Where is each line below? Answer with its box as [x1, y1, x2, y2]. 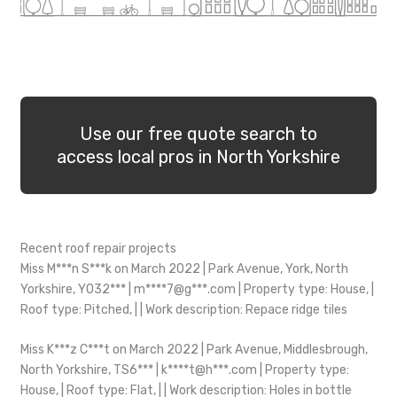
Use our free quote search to [80, 123, 317, 145]
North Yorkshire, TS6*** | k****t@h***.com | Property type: [20, 362, 349, 378]
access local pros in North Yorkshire [57, 146, 340, 168]
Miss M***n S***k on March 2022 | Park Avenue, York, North [20, 261, 348, 277]
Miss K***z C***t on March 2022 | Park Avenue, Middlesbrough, [20, 342, 368, 358]
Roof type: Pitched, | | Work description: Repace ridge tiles [20, 302, 347, 318]
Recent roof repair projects [20, 241, 176, 257]
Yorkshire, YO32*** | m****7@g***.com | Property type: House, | [20, 282, 374, 298]
